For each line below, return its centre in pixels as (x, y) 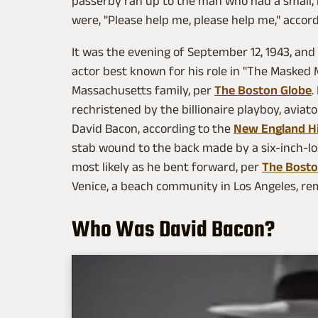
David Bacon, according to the (153, 128)
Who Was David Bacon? (175, 230)
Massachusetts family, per (143, 90)
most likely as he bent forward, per (167, 166)
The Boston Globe (263, 90)
